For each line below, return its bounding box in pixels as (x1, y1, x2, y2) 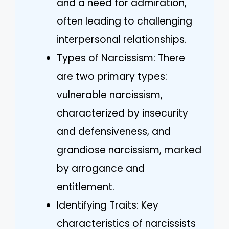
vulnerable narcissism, (57, 87, 163, 102)
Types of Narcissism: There (57, 51, 185, 65)
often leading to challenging (57, 14, 192, 28)
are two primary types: (57, 69, 167, 83)
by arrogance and (57, 161, 145, 175)
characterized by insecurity (57, 106, 188, 120)
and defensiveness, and (57, 124, 171, 139)
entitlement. (57, 179, 114, 194)
